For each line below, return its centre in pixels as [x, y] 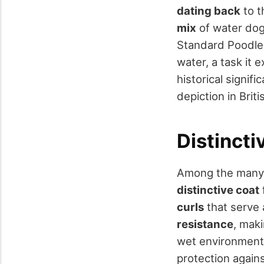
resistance [205, 224]
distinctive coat [218, 190]
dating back [209, 11]
